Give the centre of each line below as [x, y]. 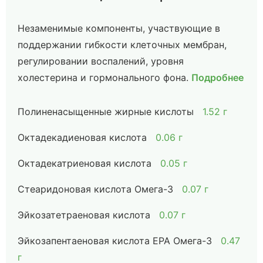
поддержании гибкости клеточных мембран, [122, 45]
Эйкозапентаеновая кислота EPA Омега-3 [115, 241]
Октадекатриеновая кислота [85, 163]
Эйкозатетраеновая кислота [84, 215]
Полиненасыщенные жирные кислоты [106, 112]
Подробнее [218, 77]
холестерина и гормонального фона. [103, 77]
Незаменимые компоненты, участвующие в [119, 28]
